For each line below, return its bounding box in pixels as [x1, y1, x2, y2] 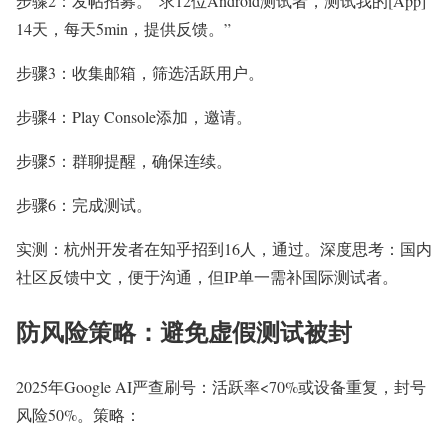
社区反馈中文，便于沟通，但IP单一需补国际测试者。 [16, 265, 398, 287]
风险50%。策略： [16, 403, 141, 425]
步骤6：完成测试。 [16, 193, 152, 215]
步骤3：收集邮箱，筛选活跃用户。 [16, 61, 264, 83]
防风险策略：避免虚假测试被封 [16, 313, 352, 349]
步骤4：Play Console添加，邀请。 [16, 105, 252, 127]
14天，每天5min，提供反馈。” [16, 17, 231, 39]
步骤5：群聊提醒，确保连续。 [16, 149, 232, 171]
